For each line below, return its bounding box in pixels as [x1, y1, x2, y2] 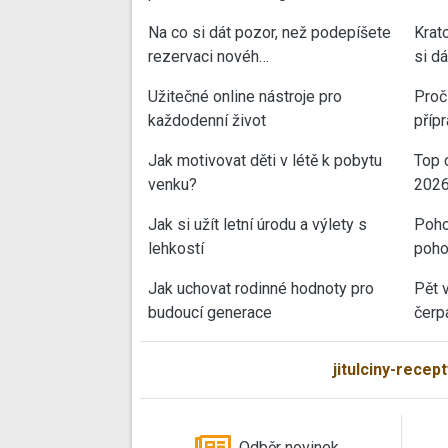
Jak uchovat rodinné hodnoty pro [148, 278, 374, 298]
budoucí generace [148, 302, 272, 322]
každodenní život [148, 110, 266, 130]
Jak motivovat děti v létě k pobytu [148, 150, 382, 170]
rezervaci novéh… [148, 46, 269, 66]
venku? [148, 174, 197, 194]
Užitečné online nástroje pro [148, 86, 342, 106]
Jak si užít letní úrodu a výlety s [148, 214, 367, 234]
